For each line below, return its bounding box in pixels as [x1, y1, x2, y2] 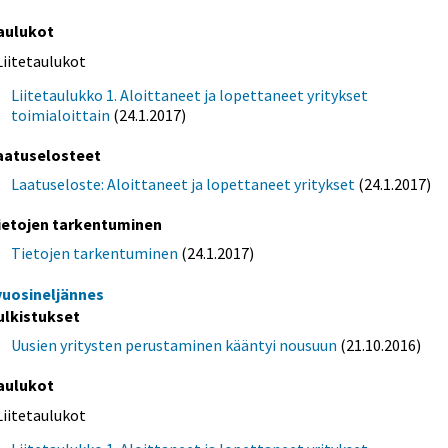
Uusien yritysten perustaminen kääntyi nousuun [11, 335, 338, 356]
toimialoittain [11, 104, 111, 125]
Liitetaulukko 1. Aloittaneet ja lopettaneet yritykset [11, 84, 369, 105]
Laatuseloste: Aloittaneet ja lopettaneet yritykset [11, 173, 356, 194]
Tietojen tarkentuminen [11, 243, 179, 264]
